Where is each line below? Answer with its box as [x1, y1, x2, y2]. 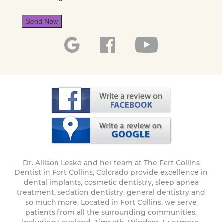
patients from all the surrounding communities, [25, 208, 197, 217]
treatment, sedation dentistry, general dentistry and [17, 188, 205, 197]
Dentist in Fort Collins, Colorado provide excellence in [14, 168, 208, 177]
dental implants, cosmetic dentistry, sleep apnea [23, 178, 199, 187]
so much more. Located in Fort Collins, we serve [25, 198, 197, 207]
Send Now [26, 17, 58, 25]
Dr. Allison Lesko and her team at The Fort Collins [22, 158, 200, 167]
